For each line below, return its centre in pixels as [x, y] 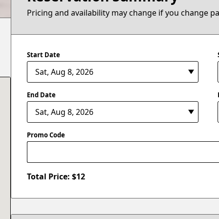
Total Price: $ [52, 177]
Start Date [44, 55]
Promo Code [46, 135]
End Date [42, 95]
